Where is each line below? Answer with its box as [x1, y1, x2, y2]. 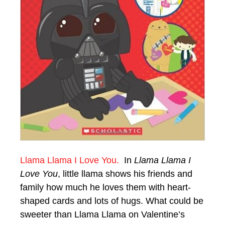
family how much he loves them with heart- [20, 182, 191, 192]
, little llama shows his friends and [58, 168, 192, 179]
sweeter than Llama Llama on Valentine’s [20, 209, 185, 219]
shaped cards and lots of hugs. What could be [20, 195, 203, 206]
